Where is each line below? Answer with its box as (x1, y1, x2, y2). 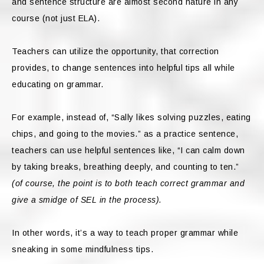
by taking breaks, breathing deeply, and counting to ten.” (12, 162, 239, 172)
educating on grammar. (12, 80, 106, 90)
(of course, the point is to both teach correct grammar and (12, 179, 245, 189)
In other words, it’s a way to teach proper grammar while (12, 228, 238, 238)
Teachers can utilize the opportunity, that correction (12, 47, 219, 57)
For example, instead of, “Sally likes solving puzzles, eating (12, 113, 251, 123)
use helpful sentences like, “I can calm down (67, 146, 245, 156)
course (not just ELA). (12, 14, 103, 24)
